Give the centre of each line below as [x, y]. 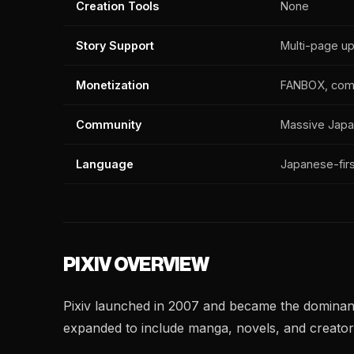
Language [105, 164]
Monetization [113, 85]
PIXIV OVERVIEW [136, 265]
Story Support [115, 45]
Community [109, 124]
